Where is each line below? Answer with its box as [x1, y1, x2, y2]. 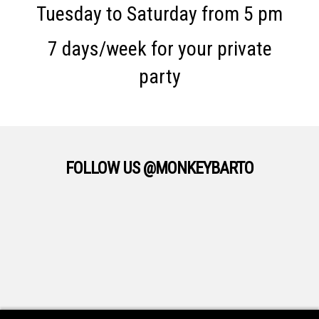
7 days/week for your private [47, 37, 272, 61]
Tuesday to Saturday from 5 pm [36, 2, 283, 26]
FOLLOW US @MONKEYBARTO [66, 158, 253, 179]
